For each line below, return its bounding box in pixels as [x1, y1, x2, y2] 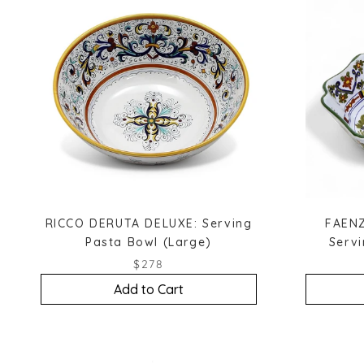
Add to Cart [114, 280, 184, 297]
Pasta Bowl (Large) [85, 234, 212, 249]
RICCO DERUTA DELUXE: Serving [45, 215, 253, 231]
